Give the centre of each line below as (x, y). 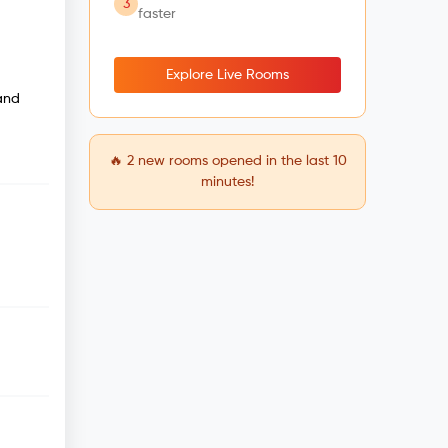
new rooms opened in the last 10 (240, 161)
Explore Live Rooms (227, 75)
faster (157, 14)
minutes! (227, 182)
